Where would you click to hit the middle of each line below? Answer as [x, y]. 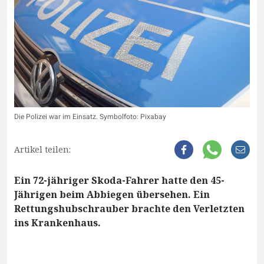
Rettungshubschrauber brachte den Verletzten [129, 209]
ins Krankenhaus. [57, 223]
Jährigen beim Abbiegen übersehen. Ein [112, 195]
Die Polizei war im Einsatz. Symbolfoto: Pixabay [90, 117]
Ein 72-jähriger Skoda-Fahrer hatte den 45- [119, 181]
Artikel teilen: [42, 150]
